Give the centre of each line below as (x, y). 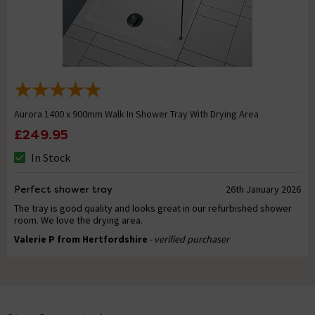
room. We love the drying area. (78, 220)
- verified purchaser (189, 239)
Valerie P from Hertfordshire (81, 239)
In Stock (51, 158)
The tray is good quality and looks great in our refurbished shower (153, 208)
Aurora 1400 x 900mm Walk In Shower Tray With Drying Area (136, 114)
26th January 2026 (263, 189)
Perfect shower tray (63, 189)
